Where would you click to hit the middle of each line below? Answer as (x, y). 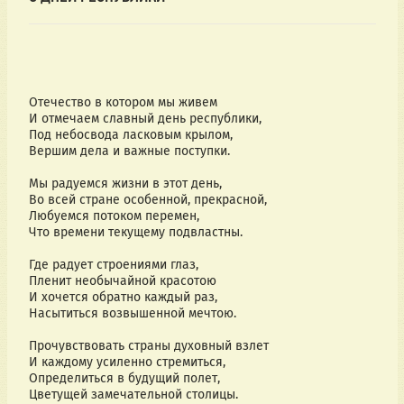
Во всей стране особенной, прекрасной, (147, 200)
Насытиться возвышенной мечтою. (132, 314)
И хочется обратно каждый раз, (123, 298)
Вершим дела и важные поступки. (129, 151)
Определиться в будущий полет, (124, 379)
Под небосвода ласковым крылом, (130, 135)
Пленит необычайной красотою (122, 281)
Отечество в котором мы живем (123, 103)
